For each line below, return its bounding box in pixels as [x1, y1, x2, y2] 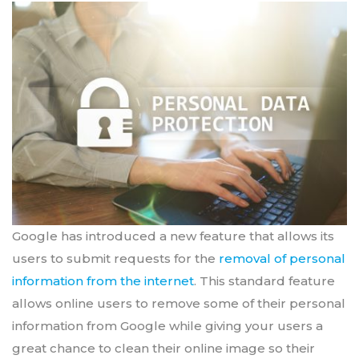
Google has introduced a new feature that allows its [12, 228, 334, 244]
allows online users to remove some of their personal [12, 295, 345, 311]
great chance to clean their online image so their [12, 340, 315, 356]
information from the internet [12, 272, 194, 288]
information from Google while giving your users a [12, 317, 323, 333]
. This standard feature [194, 272, 335, 288]
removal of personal [219, 250, 345, 266]
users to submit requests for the [12, 250, 219, 266]
